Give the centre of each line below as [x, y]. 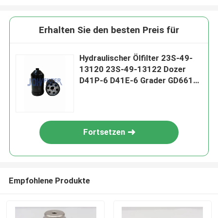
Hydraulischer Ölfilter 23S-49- [136, 58]
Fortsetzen [104, 132]
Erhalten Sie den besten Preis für [109, 30]
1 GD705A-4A [105, 92]
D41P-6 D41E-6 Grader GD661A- [141, 81]
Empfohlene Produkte [49, 180]
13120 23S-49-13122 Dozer [133, 69]
